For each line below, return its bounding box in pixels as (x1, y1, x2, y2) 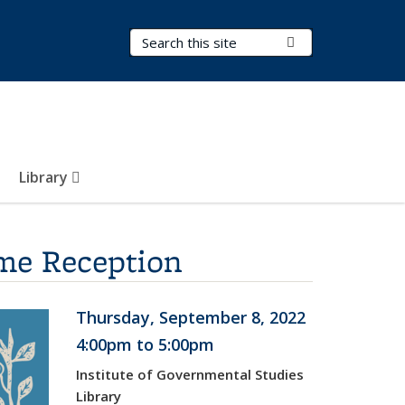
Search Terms (130, 30, 223, 48)
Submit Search (295, 33, 382, 51)
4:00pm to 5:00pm (75, 334, 214, 355)
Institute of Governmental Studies (75, 365, 304, 383)
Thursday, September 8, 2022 (75, 306, 306, 328)
